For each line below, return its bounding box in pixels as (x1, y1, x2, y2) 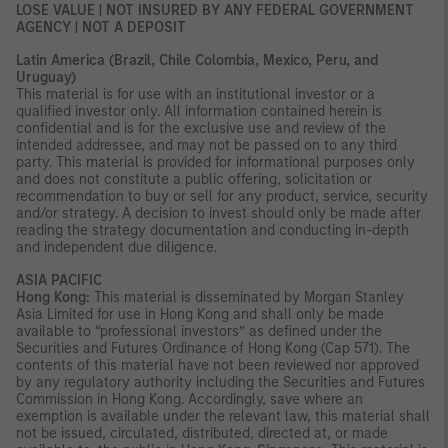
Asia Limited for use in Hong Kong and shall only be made (16, 306, 384, 324)
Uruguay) (16, 69, 76, 87)
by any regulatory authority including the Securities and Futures (16, 374, 425, 392)
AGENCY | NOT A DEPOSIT (16, 19, 186, 37)
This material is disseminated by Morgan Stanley (90, 289, 404, 307)
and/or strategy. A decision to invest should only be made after (16, 205, 421, 223)
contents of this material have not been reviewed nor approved (16, 357, 419, 375)
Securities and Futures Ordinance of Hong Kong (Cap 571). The (16, 340, 410, 358)
